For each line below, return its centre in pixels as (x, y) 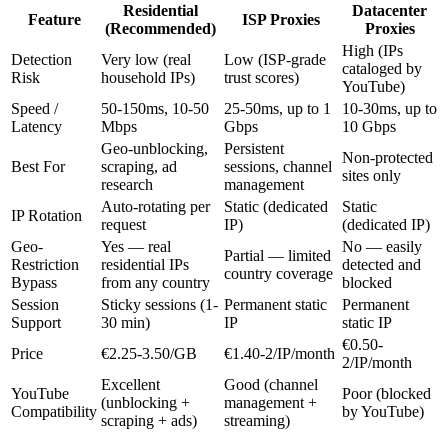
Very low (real (146, 60)
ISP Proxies (281, 20)
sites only (371, 176)
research (127, 185)
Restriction (45, 265)
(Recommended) (160, 29)
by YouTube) (383, 412)
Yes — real (136, 247)
